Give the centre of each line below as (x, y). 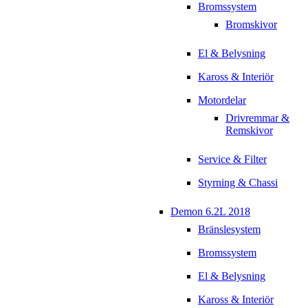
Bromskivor (251, 25)
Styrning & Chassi (238, 183)
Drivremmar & (257, 118)
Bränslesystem (229, 230)
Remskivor (249, 131)
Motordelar (222, 100)
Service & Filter (232, 159)
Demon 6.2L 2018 (210, 212)
